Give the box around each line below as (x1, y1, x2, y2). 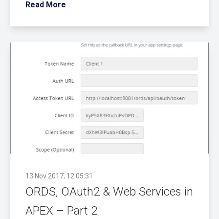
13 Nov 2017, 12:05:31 (25, 172, 93, 180)
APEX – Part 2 (25, 204, 97, 218)
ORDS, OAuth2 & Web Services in (25, 185, 193, 199)
